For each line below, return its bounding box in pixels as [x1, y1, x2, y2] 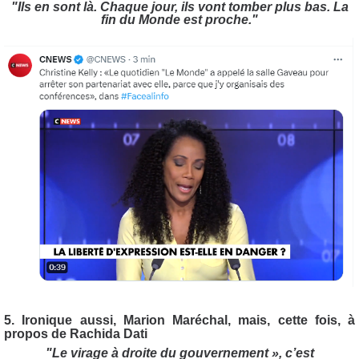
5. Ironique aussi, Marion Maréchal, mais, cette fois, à [4, 313, 355, 327]
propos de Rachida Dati [4, 326, 147, 341]
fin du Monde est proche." [101, 13, 258, 27]
